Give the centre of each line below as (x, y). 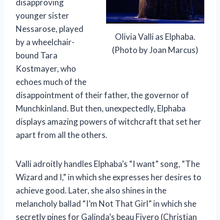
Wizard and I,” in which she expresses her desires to (109, 177)
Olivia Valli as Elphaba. (155, 37)
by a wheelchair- (45, 42)
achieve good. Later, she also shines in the (91, 190)
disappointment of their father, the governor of (102, 95)
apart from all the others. (62, 135)
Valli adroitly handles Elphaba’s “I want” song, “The (108, 164)
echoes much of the (51, 82)
